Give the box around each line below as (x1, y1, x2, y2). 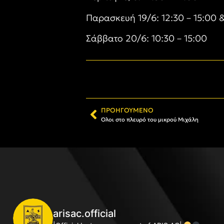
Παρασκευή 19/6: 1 (86, 11, 165, 23)
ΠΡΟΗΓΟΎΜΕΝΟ (101, 106, 153, 114)
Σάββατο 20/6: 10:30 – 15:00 (86, 32, 207, 44)
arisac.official (53, 207, 116, 220)
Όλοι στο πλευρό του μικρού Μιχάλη (101, 115, 198, 123)
